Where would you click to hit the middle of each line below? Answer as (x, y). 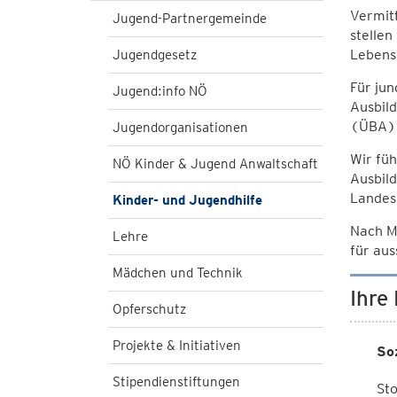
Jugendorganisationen (180, 128)
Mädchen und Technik (178, 273)
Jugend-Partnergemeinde (190, 19)
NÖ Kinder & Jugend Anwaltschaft (215, 164)
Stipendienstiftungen (176, 382)
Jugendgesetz (155, 55)
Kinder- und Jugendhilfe (187, 200)
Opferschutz (149, 309)
